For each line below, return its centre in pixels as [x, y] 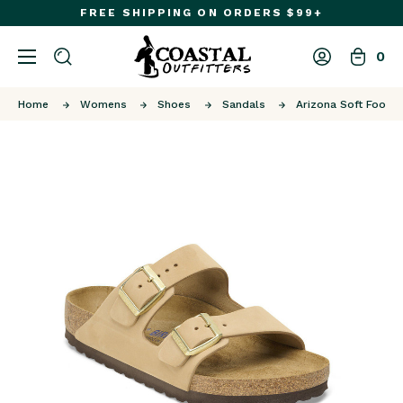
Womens [103, 104]
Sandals [243, 104]
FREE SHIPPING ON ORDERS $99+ [201, 13]
